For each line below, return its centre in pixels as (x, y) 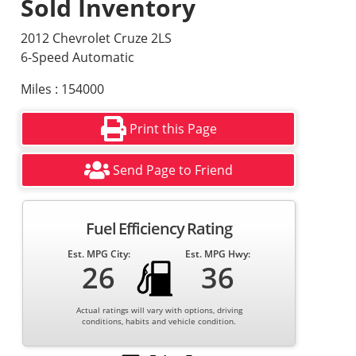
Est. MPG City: (99, 254)
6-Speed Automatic (78, 57)
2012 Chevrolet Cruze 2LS (97, 38)
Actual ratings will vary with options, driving (159, 310)
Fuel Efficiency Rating (159, 228)
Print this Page (173, 129)
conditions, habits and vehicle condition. (159, 321)
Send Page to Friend (173, 170)
